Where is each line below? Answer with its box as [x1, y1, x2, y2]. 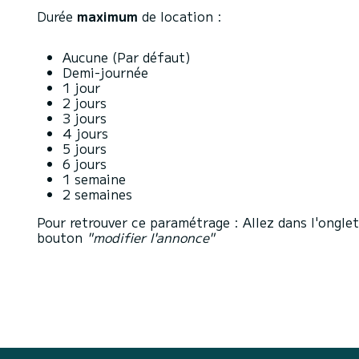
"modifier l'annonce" [87, 228, 215, 247]
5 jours [63, 139, 107, 158]
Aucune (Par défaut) [63, 47, 191, 67]
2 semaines [63, 184, 136, 204]
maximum [77, 6, 138, 26]
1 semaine [63, 169, 126, 188]
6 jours [63, 154, 107, 173]
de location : [138, 6, 226, 26]
